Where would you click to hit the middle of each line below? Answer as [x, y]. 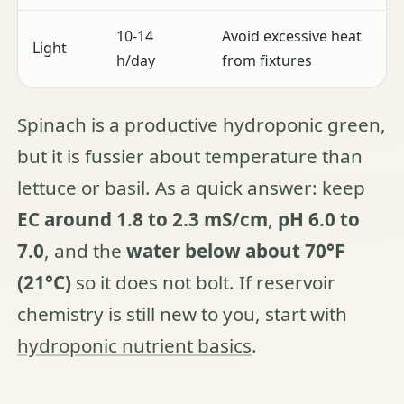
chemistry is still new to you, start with [183, 313]
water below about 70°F [236, 250]
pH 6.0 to [319, 219]
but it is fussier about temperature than [190, 156]
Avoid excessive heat [292, 36]
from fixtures [267, 60]
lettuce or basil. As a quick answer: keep [192, 187]
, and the [86, 250]
